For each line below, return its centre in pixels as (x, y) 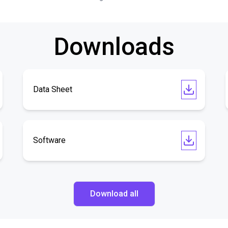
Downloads (114, 47)
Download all (114, 194)
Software (50, 140)
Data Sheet (53, 89)
